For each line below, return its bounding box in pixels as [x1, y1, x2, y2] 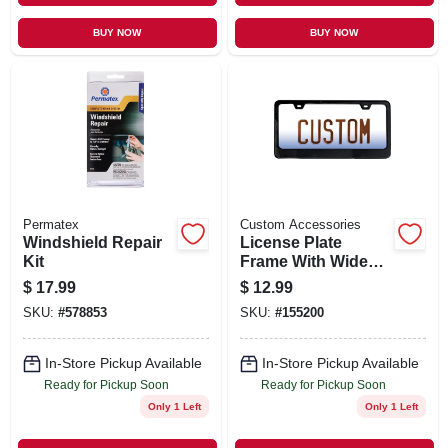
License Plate [239, 233, 342, 251]
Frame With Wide [239, 252, 368, 270]
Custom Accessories [239, 217, 361, 232]
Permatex [22, 217, 79, 232]
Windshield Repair [22, 233, 162, 251]
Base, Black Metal [239, 271, 374, 289]
